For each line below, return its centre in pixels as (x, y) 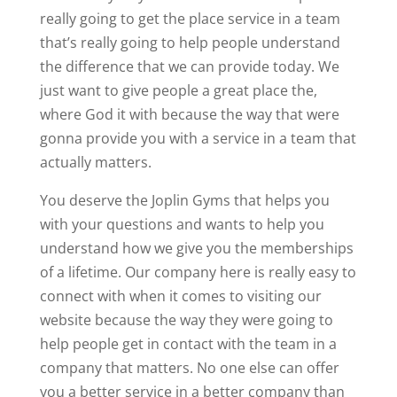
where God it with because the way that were (189, 115)
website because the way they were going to (186, 320)
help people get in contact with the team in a (188, 344)
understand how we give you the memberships (196, 249)
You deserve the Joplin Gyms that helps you (184, 201)
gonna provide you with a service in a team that (198, 139)
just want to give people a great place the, (178, 91)
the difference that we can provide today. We (189, 67)
